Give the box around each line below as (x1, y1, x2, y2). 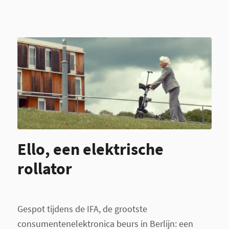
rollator (17, 157, 72, 179)
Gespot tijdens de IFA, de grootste (17, 203, 147, 215)
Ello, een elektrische (17, 138, 164, 159)
